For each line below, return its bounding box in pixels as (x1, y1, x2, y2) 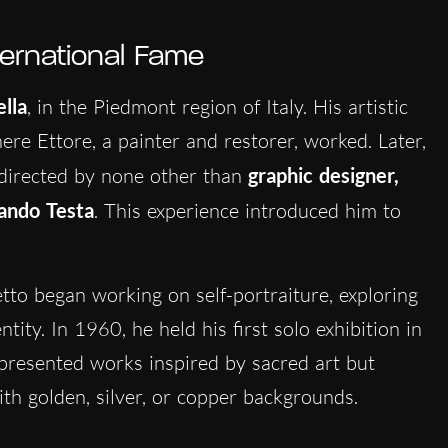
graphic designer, (247, 162, 399, 187)
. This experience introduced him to (93, 197, 401, 223)
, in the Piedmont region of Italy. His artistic (26, 93, 408, 119)
